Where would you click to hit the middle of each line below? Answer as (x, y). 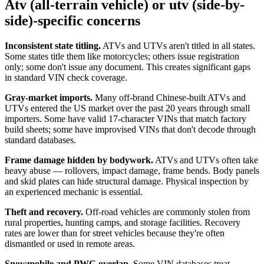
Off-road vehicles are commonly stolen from (166, 212)
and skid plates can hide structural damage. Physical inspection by (127, 181)
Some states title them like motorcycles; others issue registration (122, 56)
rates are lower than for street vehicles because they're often (115, 233)
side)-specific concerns (72, 21)
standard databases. (40, 140)
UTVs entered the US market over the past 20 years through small (127, 108)
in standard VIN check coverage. (66, 77)
